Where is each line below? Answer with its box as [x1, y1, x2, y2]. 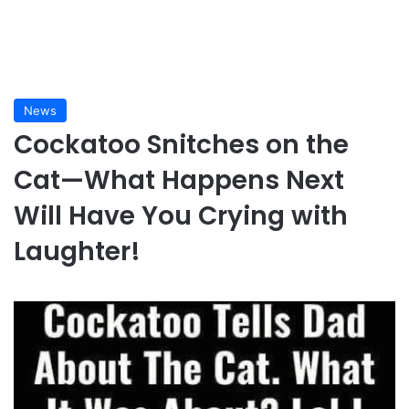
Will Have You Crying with [14, 198, 348, 234]
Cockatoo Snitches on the [14, 127, 349, 163]
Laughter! [14, 234, 141, 269]
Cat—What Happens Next [14, 163, 344, 198]
